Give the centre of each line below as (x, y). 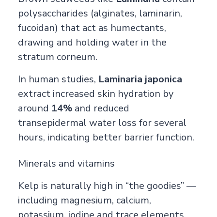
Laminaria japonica (140, 79)
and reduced (101, 108)
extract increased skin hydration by (95, 93)
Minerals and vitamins (66, 163)
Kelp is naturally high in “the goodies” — (107, 186)
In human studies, (58, 79)
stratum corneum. (57, 57)
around (34, 108)
